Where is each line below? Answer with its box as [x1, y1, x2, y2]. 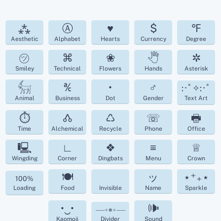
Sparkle [185, 184, 208, 192]
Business [55, 95, 80, 102]
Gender [143, 95, 164, 102]
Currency [140, 36, 166, 43]
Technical [54, 65, 81, 73]
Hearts [101, 36, 120, 43]
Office [187, 125, 205, 133]
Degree [186, 36, 207, 43]
